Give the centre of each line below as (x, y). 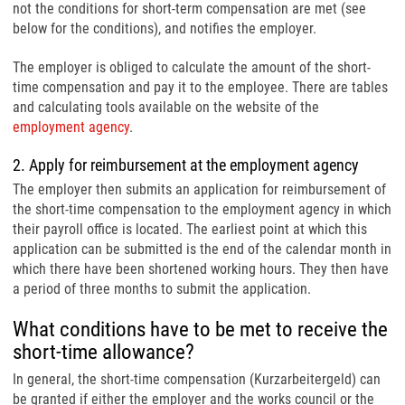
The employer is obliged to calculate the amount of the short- (192, 67)
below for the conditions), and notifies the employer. (165, 28)
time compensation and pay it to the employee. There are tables (200, 87)
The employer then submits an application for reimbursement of (199, 189)
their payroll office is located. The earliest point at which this (190, 229)
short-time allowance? (104, 352)
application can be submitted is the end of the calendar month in (202, 249)
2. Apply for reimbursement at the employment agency (186, 165)
